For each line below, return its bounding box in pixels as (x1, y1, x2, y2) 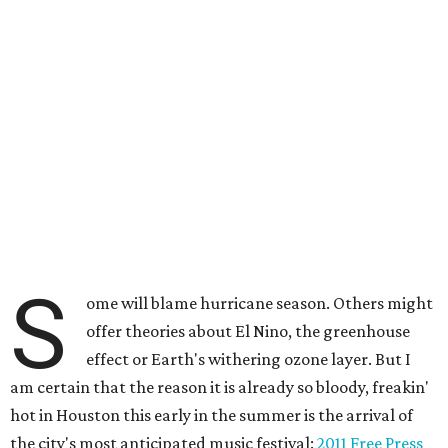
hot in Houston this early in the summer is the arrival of (10, 405, 413, 425)
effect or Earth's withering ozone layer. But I (86, 349, 412, 369)
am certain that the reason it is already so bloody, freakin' (10, 377, 429, 397)
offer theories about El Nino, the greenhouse (86, 321, 411, 341)
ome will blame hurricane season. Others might (86, 293, 434, 313)
